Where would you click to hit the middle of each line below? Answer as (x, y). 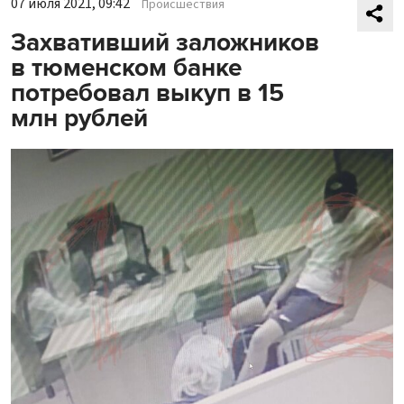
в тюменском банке (126, 68)
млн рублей (79, 118)
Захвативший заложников (165, 42)
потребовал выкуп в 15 (147, 93)
